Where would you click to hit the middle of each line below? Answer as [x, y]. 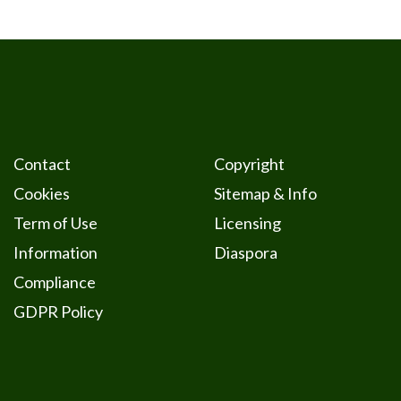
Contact [42, 164]
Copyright [249, 164]
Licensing [247, 223]
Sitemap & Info [265, 194]
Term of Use [55, 223]
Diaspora [245, 253]
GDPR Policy [58, 312]
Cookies [41, 194]
